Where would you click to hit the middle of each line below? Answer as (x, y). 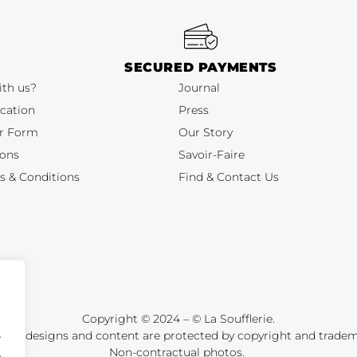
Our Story (206, 133)
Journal (199, 88)
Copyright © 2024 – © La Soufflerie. (178, 319)
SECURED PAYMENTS (201, 68)
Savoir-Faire (212, 155)
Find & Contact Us (229, 177)
